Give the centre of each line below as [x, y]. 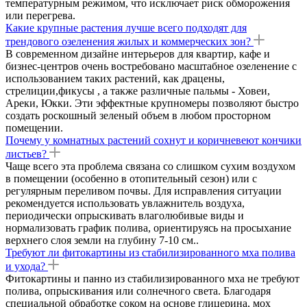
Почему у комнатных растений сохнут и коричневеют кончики [153, 140]
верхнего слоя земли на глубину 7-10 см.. [102, 240]
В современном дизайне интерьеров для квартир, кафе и [138, 53]
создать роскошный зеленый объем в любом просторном [138, 115]
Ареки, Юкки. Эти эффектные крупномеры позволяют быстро [152, 103]
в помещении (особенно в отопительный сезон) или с [131, 178]
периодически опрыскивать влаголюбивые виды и [125, 215]
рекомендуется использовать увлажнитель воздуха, [125, 203]
